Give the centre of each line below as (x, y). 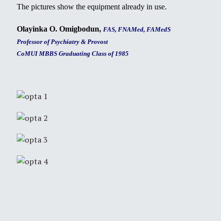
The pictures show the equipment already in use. (92, 6)
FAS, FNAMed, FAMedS (139, 29)
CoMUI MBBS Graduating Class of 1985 (73, 53)
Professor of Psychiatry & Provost (62, 41)
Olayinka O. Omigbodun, (60, 29)
